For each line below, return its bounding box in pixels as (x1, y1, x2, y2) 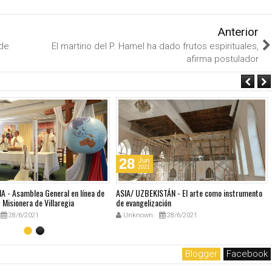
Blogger (185, 248, 217, 259)
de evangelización (115, 195, 171, 209)
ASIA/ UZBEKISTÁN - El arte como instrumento (115, 186, 262, 199)
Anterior (218, 24, 259, 39)
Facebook (226, 248, 268, 259)
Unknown (121, 211, 153, 219)
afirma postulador (186, 53, 259, 64)
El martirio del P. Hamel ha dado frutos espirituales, (52, 40, 259, 52)
